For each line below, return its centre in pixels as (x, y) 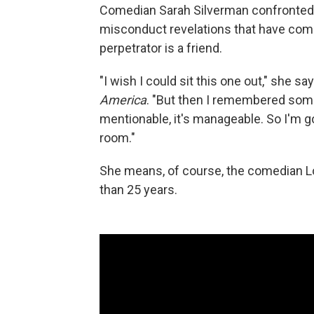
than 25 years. (138, 190)
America (123, 100)
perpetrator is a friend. (161, 48)
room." (117, 138)
